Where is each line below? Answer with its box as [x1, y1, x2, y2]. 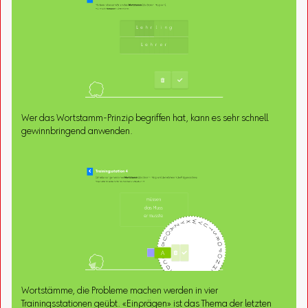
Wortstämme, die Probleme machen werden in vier [21, 286, 219, 296]
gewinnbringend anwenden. [21, 126, 133, 137]
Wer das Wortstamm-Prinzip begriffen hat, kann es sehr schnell [21, 113, 269, 124]
